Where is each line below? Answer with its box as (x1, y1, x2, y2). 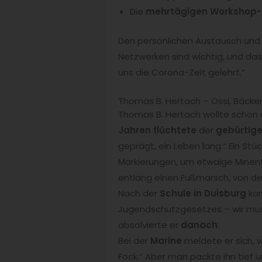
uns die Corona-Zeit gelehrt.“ (118, 65, 245, 78)
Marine (150, 235, 182, 247)
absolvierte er (118, 219, 181, 232)
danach (181, 219, 218, 232)
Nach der (118, 187, 160, 200)
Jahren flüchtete (118, 124, 196, 137)
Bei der (118, 235, 150, 247)
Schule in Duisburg (160, 187, 246, 200)
